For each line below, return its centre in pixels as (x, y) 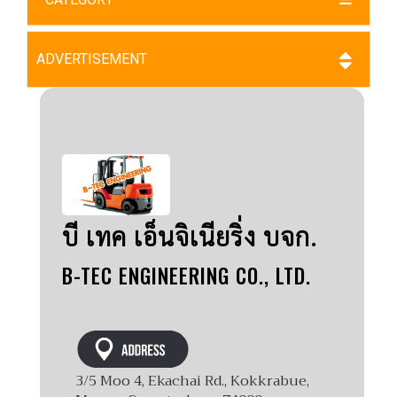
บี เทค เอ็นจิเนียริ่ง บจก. (190, 235)
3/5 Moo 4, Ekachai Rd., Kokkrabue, (192, 381)
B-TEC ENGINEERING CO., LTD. (187, 275)
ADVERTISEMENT (92, 58)
